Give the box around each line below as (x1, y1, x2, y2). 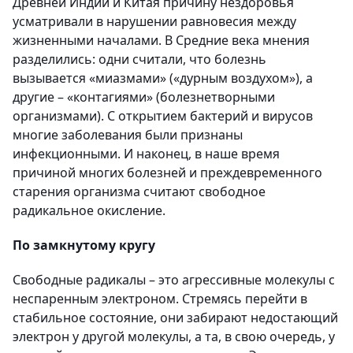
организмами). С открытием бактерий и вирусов (13, 107, 313, 125)
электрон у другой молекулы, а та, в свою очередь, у (13, 328, 335, 346)
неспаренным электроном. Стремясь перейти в (13, 290, 307, 308)
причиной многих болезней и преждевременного (13, 164, 322, 182)
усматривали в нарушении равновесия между (13, 13, 296, 31)
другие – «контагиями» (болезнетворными (13, 88, 275, 106)
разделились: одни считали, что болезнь (13, 50, 266, 69)
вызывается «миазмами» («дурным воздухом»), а (13, 69, 313, 87)
